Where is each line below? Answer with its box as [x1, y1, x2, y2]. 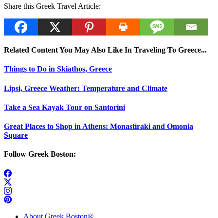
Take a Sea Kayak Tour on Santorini [4, 103, 125, 111]
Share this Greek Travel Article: [4, 1, 101, 10]
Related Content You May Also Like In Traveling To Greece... [4, 46, 207, 54]
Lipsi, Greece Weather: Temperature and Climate [4, 84, 167, 92]
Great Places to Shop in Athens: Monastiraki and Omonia [4, 122, 193, 131]
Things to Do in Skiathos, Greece [4, 65, 112, 73]
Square [4, 131, 28, 140]
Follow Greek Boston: [4, 150, 76, 159]
